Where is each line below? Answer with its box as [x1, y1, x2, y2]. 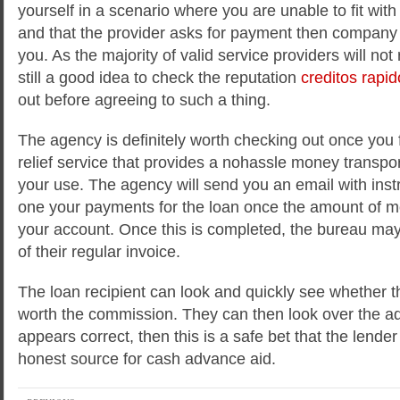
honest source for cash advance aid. [18, 349, 276, 368]
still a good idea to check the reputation [18, 68, 301, 87]
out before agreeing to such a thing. [18, 90, 271, 109]
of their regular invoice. [18, 242, 180, 261]
